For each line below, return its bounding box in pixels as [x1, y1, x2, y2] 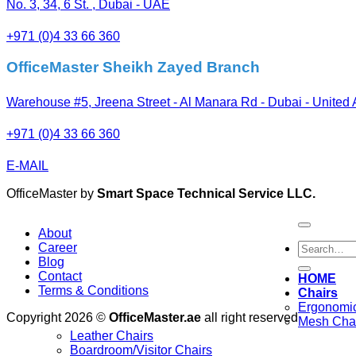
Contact [38, 269, 82, 283]
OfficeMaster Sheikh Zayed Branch [6, 59, 260, 76]
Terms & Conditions [38, 283, 149, 297]
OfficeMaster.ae [109, 310, 201, 324]
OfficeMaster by [6, 186, 97, 200]
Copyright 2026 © [6, 310, 109, 324]
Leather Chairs [70, 328, 153, 342]
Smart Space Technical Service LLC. [97, 186, 315, 200]
